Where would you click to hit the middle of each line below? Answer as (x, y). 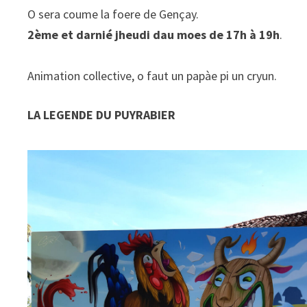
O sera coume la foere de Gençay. (113, 14)
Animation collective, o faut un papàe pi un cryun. (152, 76)
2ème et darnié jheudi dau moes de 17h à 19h (154, 35)
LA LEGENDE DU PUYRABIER (102, 115)
